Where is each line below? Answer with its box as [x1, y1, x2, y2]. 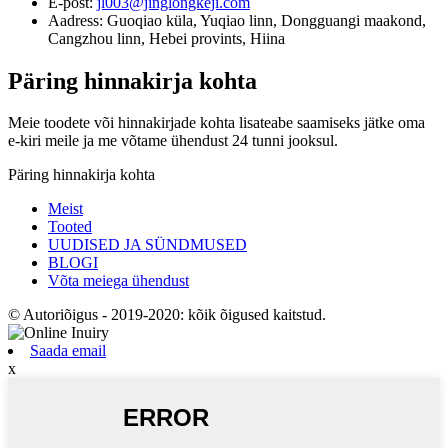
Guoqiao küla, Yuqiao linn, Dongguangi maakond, [107, 11, 426, 29]
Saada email [30, 342, 106, 360]
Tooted [48, 218, 92, 236]
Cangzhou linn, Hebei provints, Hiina [48, 29, 285, 47]
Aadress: [48, 11, 107, 29]
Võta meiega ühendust [48, 272, 189, 290]
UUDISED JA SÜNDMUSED [48, 236, 247, 254]
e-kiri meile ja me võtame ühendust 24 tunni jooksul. [8, 132, 338, 150]
